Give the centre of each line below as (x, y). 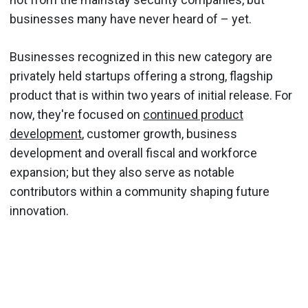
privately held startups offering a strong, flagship (141, 76)
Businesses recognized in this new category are (141, 57)
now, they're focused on (76, 114)
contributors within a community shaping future (140, 191)
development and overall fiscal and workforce (133, 153)
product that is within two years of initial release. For (151, 95)
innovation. (41, 211)
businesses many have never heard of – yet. (132, 19)
